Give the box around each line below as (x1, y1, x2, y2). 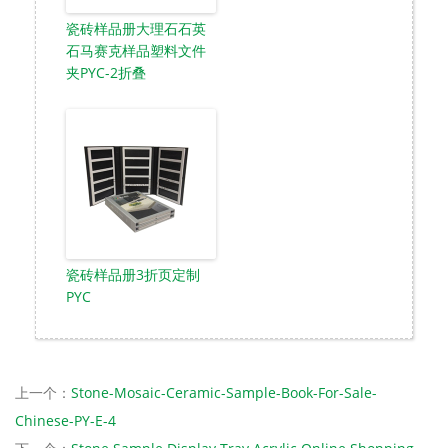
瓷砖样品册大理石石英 (66, 18, 206, 38)
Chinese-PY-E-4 (15, 410, 116, 430)
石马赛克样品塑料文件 (66, 40, 206, 60)
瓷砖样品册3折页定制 (66, 264, 200, 284)
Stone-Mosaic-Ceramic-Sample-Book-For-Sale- (71, 382, 377, 402)
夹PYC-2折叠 (66, 62, 146, 82)
